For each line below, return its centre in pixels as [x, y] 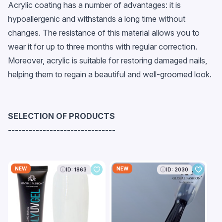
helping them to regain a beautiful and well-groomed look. [110, 75]
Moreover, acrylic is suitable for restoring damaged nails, [108, 61]
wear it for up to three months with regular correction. [103, 47]
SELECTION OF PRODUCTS [61, 116]
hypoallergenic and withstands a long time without [97, 19]
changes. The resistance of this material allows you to [104, 33]
